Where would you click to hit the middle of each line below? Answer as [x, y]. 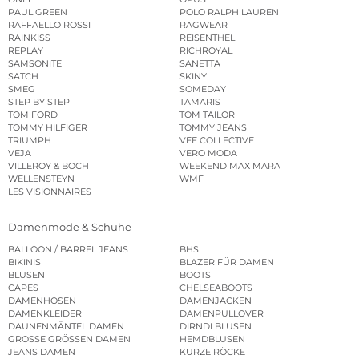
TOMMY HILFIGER [48, 127]
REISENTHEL [207, 37]
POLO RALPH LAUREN [229, 12]
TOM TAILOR [207, 114]
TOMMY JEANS [213, 127]
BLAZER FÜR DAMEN [227, 262]
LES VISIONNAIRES [50, 191]
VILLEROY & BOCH [48, 165]
